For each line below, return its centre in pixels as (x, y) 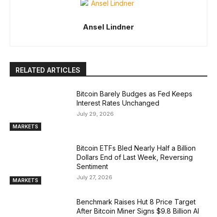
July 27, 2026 (95, 177)
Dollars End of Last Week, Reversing (135, 157)
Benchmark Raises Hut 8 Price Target (136, 202)
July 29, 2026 (95, 114)
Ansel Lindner (108, 27)
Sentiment (93, 166)
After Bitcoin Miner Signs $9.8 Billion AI (138, 211)
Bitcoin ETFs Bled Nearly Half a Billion (136, 148)
